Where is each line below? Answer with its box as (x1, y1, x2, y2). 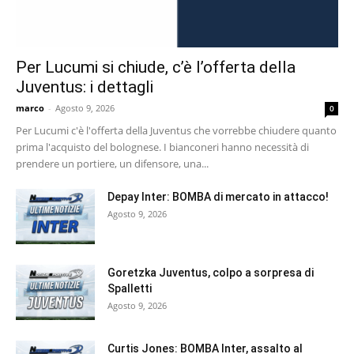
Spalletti (107, 282, 152, 296)
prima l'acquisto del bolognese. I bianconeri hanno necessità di (16, 140, 309, 155)
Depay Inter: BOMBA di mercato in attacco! (107, 190, 329, 204)
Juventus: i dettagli (16, 77, 153, 97)
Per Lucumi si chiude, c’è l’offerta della (16, 58, 296, 77)
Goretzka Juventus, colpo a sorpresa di (107, 266, 314, 280)
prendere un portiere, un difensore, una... (16, 156, 209, 171)
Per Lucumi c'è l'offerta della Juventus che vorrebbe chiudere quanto (16, 123, 337, 138)
